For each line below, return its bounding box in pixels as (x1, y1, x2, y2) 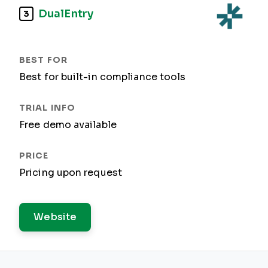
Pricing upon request (19, 167, 122, 178)
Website (33, 212, 77, 222)
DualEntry (38, 7, 93, 20)
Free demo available (19, 120, 117, 130)
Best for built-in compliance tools (19, 72, 186, 82)
